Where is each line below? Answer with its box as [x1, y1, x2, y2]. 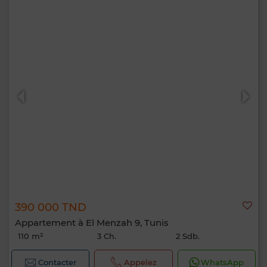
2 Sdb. [176, 231, 200, 241]
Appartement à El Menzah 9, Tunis [15, 217, 169, 228]
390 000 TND [15, 201, 86, 214]
